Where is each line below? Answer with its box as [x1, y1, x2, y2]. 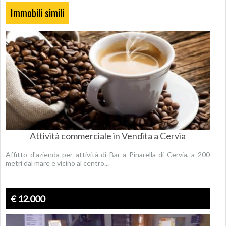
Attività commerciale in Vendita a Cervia [29, 130, 186, 141]
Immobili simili [11, 5, 64, 20]
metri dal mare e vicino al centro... [6, 159, 109, 167]
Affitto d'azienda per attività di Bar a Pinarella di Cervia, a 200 [6, 150, 210, 159]
